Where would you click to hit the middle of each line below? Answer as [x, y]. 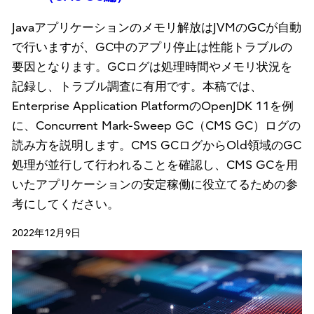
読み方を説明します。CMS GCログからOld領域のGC [156, 146]
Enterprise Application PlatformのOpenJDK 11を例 [152, 107]
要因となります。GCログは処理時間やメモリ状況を [152, 67]
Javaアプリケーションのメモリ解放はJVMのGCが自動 [156, 28]
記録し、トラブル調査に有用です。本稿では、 [137, 87]
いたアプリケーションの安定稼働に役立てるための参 [155, 185]
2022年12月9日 [46, 233]
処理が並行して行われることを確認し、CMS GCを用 [155, 165]
